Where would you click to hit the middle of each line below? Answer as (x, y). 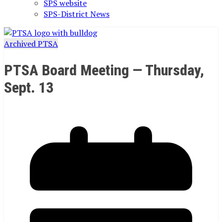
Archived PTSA (31, 44)
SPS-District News (77, 14)
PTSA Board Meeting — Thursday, (104, 70)
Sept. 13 (29, 87)
